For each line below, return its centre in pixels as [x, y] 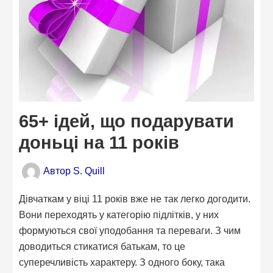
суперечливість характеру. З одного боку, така [122, 262]
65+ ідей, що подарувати [127, 121]
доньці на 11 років [99, 142]
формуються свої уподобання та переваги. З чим [130, 230]
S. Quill [89, 170]
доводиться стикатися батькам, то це [102, 246]
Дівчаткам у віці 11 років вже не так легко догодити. [135, 198]
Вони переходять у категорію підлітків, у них [119, 214]
